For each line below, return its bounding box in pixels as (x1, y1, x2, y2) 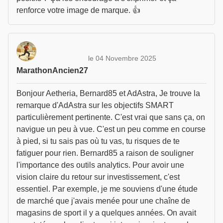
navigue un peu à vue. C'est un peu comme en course (16, 125, 206, 133)
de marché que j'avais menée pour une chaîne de (16, 197, 190, 205)
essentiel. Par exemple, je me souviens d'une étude (16, 185, 198, 193)
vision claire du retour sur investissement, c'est (16, 173, 180, 181)
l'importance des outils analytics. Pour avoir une (16, 161, 184, 169)
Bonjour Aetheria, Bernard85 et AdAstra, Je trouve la (16, 89, 200, 98)
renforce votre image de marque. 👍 (16, 6, 140, 14)
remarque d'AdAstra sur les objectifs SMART (16, 101, 174, 110)
